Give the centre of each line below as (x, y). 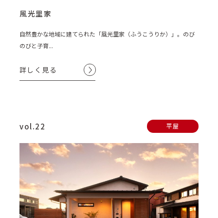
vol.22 (32, 126)
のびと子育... (36, 46)
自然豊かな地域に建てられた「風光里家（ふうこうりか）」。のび (107, 34)
